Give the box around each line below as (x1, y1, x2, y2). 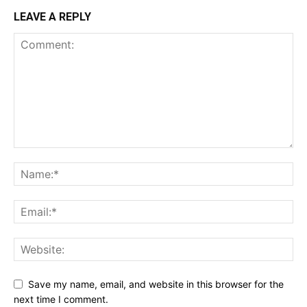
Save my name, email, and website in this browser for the (28, 278, 284, 290)
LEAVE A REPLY (14, 10, 91, 23)
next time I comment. (14, 293, 108, 306)
